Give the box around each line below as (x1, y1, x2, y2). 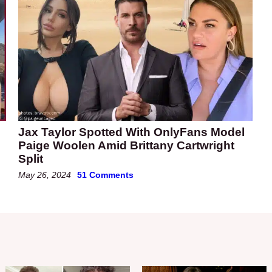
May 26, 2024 (18, 169, 71, 180)
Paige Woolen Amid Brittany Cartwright (18, 138, 234, 152)
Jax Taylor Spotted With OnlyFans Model (18, 125, 245, 138)
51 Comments (77, 169, 134, 180)
